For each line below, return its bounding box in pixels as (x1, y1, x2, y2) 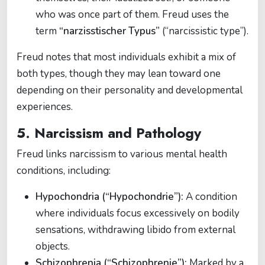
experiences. (17, 100, 73, 114)
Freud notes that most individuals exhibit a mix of (17, 50, 236, 64)
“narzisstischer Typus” (59, 24, 160, 38)
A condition (183, 190, 237, 203)
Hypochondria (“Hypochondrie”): (35, 190, 183, 203)
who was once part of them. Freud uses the (35, 8, 229, 21)
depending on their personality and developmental (17, 83, 243, 97)
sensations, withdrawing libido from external (35, 223, 235, 237)
